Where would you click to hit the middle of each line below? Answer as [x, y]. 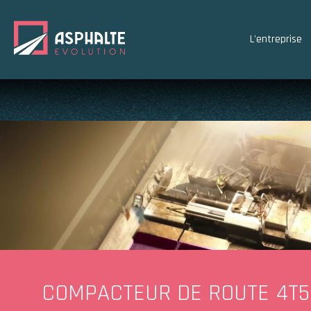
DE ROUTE [223, 293]
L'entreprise [276, 39]
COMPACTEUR [109, 293]
